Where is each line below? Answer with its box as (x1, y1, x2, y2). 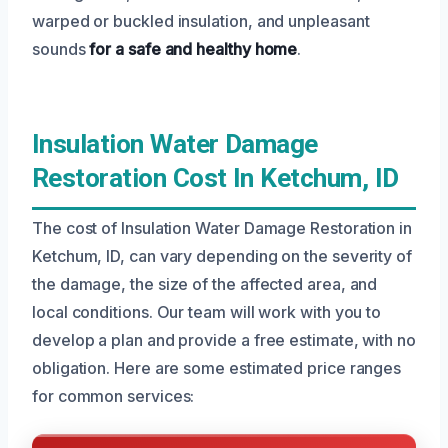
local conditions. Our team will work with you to (32, 301, 382, 322)
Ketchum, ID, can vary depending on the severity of (32, 245, 413, 266)
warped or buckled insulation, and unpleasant (32, 10, 370, 31)
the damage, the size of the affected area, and (32, 273, 378, 294)
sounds (32, 38, 86, 59)
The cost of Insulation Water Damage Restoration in (32, 217, 413, 238)
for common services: (32, 385, 195, 406)
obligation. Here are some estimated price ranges (32, 357, 402, 378)
